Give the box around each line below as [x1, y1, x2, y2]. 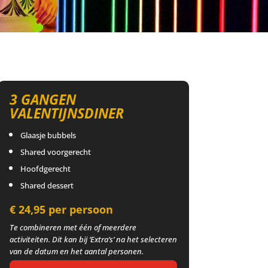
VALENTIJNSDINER [9, 103, 124, 123]
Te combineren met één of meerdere [9, 221, 136, 233]
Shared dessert [20, 179, 74, 191]
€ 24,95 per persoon [9, 202, 113, 217]
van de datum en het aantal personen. [9, 245, 144, 257]
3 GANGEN [9, 89, 76, 109]
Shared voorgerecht [20, 146, 91, 157]
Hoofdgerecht [20, 163, 71, 174]
